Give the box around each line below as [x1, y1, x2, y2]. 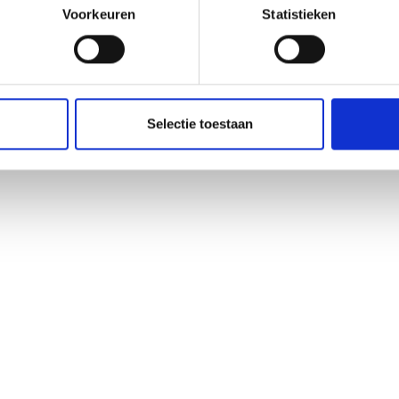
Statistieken [262, 6, 337, 22]
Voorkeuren [62, 6, 135, 22]
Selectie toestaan [146, 116, 253, 132]
